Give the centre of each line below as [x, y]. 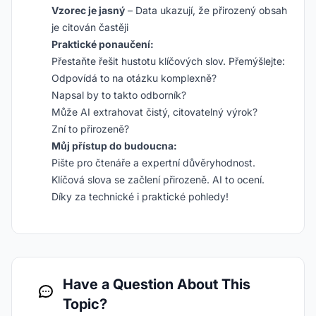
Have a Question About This [157, 284]
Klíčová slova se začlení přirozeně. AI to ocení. [158, 180]
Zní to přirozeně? [90, 129]
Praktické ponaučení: [103, 44]
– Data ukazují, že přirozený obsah [206, 10]
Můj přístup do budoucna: [114, 146]
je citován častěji [90, 27]
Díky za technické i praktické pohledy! [140, 196]
